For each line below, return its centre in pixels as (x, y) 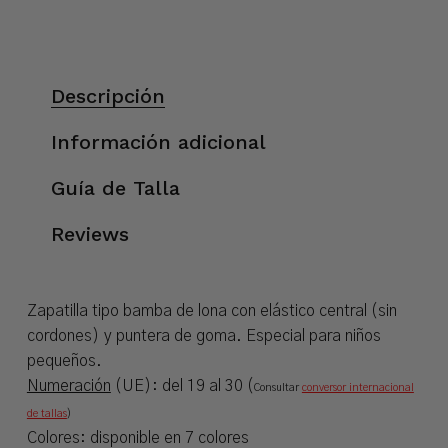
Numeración (68, 386)
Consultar (277, 388)
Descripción (107, 96)
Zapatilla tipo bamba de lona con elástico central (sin (211, 311)
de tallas (46, 414)
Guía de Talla (115, 188)
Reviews (89, 234)
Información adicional (158, 142)
